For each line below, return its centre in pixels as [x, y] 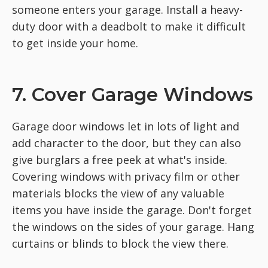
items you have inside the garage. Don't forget [132, 210]
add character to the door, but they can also [127, 143]
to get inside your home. [75, 43]
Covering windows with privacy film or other [126, 176]
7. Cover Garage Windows [133, 94]
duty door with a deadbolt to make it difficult [129, 26]
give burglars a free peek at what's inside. [120, 159]
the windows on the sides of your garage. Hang [133, 226]
